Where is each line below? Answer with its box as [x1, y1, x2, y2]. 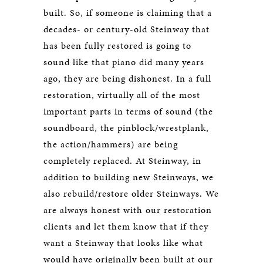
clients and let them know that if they [43, 220, 208, 233]
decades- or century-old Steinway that [43, 22, 210, 36]
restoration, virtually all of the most [43, 88, 200, 102]
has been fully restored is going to [43, 39, 191, 52]
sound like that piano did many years [43, 55, 204, 69]
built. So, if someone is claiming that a [43, 6, 212, 19]
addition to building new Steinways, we [43, 170, 214, 184]
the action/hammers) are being [43, 137, 178, 151]
